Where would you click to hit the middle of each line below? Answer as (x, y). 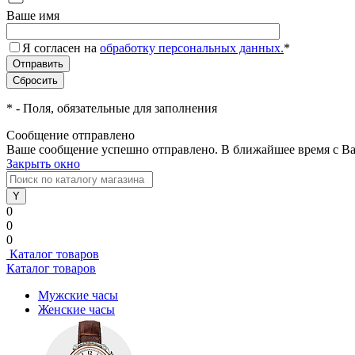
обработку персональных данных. (192, 48)
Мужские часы (78, 295)
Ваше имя (33, 15)
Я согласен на (61, 48)
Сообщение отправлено (71, 135)
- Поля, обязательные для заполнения (115, 108)
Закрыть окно (43, 164)
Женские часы (76, 309)
